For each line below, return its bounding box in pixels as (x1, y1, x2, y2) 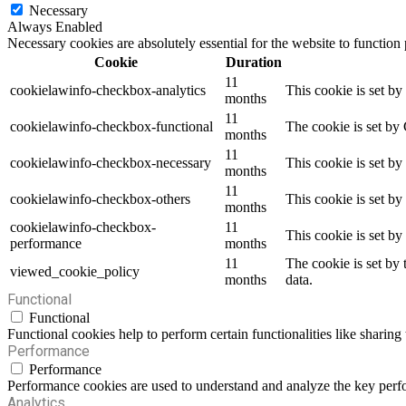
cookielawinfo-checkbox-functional (10, 119, 213, 135)
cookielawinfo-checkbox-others (10, 191, 190, 208)
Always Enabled (7, 19, 102, 35)
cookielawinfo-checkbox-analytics (10, 82, 206, 99)
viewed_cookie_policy (10, 264, 140, 280)
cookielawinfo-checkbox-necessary (10, 155, 211, 171)
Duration (225, 54, 282, 71)
